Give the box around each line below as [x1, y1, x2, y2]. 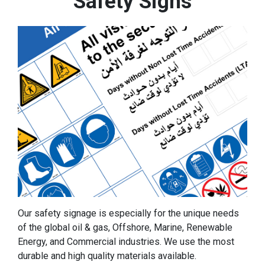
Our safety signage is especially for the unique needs [18, 207, 239, 219]
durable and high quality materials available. [18, 250, 196, 261]
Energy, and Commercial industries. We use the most [18, 235, 234, 247]
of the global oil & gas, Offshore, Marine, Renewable [18, 221, 232, 233]
